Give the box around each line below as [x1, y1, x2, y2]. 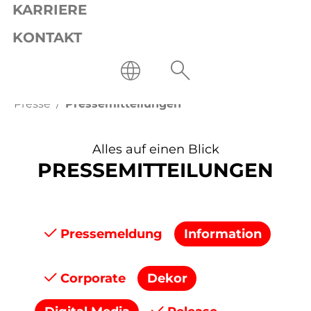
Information [183, 226, 262, 242]
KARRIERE [12, 1, 87, 19]
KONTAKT [12, 29, 82, 47]
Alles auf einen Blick [92, 142, 219, 157]
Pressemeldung [56, 226, 162, 242]
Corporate [56, 270, 126, 286]
